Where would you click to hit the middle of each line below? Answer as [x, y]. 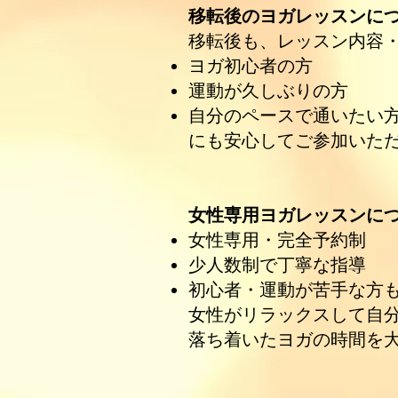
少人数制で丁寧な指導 [277, 265]
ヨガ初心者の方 [251, 66]
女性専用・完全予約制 [277, 240]
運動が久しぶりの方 [268, 91]
